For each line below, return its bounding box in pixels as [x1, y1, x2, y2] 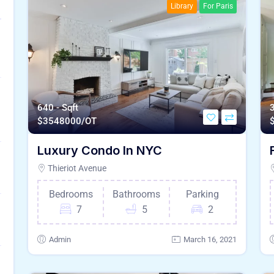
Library [171, 1, 193, 10]
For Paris [203, 1, 233, 10]
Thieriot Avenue [46, 163, 106, 174]
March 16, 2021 [183, 235, 237, 245]
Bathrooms [112, 188, 160, 201]
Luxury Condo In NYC [37, 143, 162, 158]
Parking [186, 188, 220, 201]
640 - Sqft [37, 102, 78, 114]
